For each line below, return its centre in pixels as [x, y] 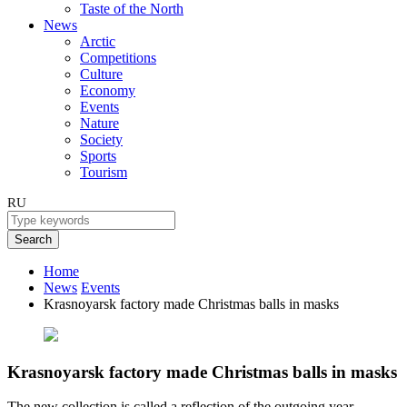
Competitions [118, 58]
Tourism [104, 172]
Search [33, 239]
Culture [101, 74]
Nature [99, 123]
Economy [108, 90]
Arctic [98, 41]
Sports [98, 156]
